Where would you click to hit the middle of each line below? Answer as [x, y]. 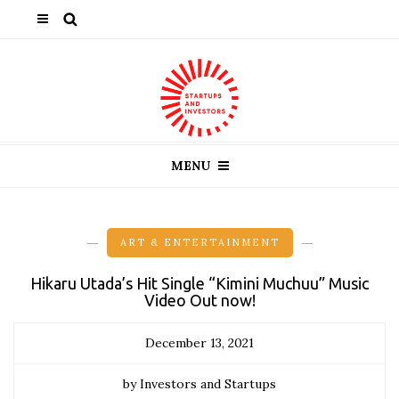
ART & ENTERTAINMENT [199, 242]
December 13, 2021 [199, 343]
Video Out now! [199, 300]
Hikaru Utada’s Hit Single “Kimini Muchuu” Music [199, 283]
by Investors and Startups [199, 384]
